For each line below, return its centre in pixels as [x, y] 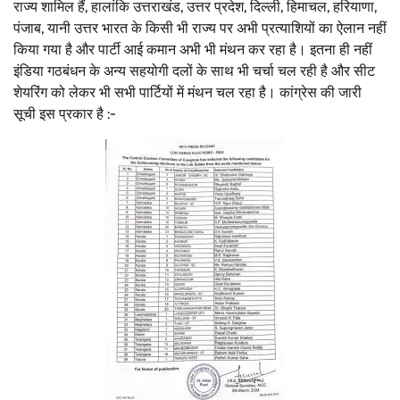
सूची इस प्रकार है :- [65, 114]
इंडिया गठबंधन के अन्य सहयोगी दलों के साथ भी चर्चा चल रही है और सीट [194, 71]
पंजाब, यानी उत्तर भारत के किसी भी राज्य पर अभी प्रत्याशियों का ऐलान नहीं [200, 29]
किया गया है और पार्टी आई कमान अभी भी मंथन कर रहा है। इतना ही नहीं [193, 50]
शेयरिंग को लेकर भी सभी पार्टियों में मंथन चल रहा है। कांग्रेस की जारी [187, 93]
